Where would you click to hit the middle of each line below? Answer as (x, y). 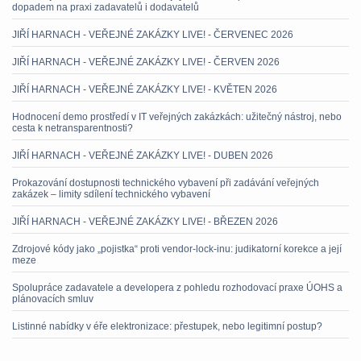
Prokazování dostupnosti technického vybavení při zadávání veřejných (166, 183)
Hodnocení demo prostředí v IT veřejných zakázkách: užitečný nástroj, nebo (177, 116)
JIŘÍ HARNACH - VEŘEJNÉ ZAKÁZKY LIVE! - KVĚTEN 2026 (145, 89)
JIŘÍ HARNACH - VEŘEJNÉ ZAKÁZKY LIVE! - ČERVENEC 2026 (153, 34)
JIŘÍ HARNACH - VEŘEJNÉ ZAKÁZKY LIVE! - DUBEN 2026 (143, 155)
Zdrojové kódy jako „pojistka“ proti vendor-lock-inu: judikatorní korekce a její (177, 249)
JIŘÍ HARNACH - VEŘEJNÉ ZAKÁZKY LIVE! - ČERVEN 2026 (146, 62)
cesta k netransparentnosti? (73, 128)
